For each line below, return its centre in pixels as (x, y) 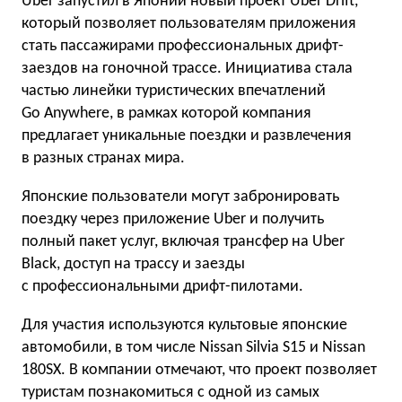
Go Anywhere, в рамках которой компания (166, 114)
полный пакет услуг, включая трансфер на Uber (183, 242)
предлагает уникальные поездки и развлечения (187, 136)
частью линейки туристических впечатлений (174, 91)
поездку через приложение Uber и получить (173, 219)
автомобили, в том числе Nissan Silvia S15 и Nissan (193, 348)
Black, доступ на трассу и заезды (133, 264)
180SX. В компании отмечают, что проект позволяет (199, 370)
